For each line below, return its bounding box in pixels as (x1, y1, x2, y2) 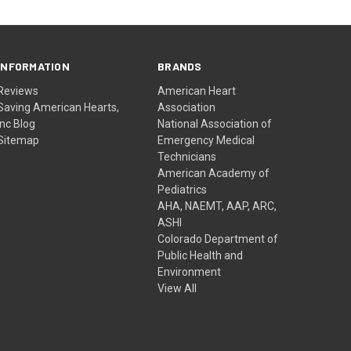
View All (157, 281, 197, 295)
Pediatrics (157, 183, 208, 196)
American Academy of (157, 166, 270, 179)
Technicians (157, 150, 217, 163)
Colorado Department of (157, 232, 279, 245)
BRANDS (157, 59, 202, 73)
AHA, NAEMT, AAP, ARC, (157, 199, 277, 212)
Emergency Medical (157, 133, 255, 147)
